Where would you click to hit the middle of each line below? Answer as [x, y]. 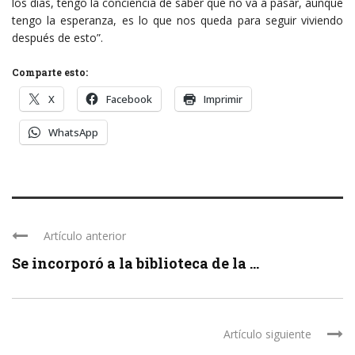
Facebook [129, 99]
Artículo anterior [85, 235]
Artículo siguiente [267, 334]
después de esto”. [57, 37]
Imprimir [223, 99]
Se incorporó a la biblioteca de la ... [136, 263]
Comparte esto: [50, 72]
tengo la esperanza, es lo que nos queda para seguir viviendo [177, 20]
